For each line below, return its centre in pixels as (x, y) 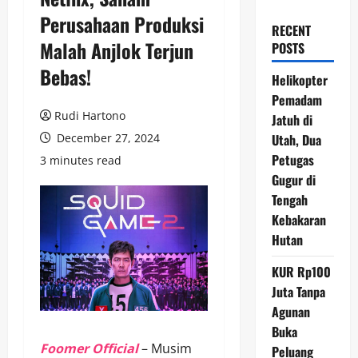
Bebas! (66, 77)
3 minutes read (81, 160)
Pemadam (296, 100)
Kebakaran (298, 220)
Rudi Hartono (90, 115)
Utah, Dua (296, 140)
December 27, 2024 (107, 138)
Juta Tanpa (298, 292)
